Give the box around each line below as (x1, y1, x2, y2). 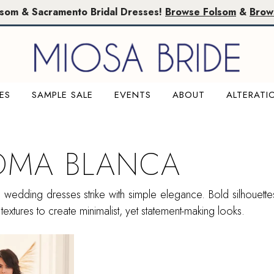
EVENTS (114, 87, 151, 102)
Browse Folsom (165, 5, 236, 19)
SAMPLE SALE (31, 87, 93, 102)
